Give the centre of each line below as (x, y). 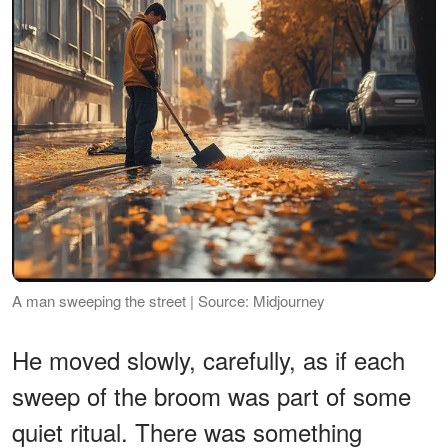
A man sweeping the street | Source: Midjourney (168, 300)
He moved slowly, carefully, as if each (208, 359)
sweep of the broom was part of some (211, 395)
